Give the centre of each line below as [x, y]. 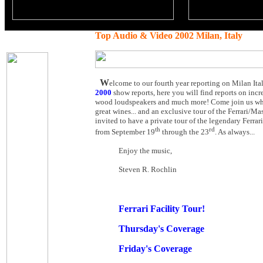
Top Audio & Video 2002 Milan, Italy [169, 36]
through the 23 [185, 132]
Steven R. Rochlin [148, 170]
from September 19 [125, 132]
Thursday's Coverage [161, 229]
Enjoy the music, [145, 151]
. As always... [235, 132]
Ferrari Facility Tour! [162, 209]
